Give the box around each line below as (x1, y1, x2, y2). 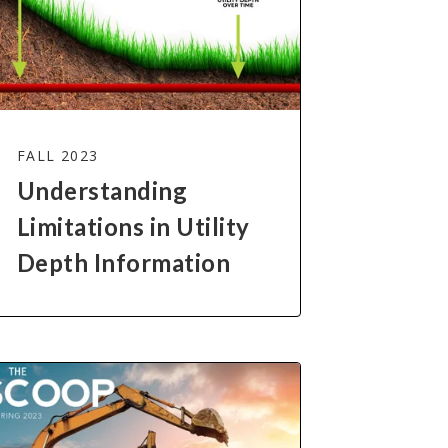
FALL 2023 (16, 146, 99, 166)
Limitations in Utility (16, 212, 250, 242)
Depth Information (16, 248, 231, 278)
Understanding (16, 176, 188, 206)
